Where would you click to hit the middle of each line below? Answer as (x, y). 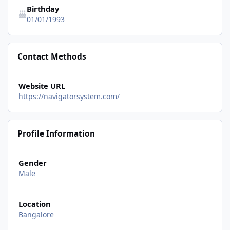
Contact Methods (52, 57)
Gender (32, 163)
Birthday (43, 9)
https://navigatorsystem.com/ (69, 97)
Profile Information (56, 134)
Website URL (42, 86)
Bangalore (36, 214)
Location (34, 204)
